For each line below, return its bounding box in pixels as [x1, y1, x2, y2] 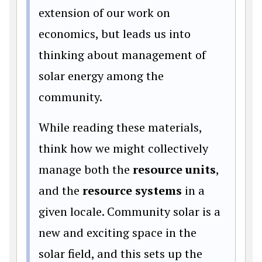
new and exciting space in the [39, 224, 196, 240]
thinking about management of [39, 46, 206, 63]
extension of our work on [39, 4, 170, 20]
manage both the [39, 161, 130, 177]
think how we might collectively [39, 140, 208, 156]
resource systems [82, 182, 182, 198]
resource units [130, 161, 216, 177]
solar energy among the [39, 67, 164, 84]
